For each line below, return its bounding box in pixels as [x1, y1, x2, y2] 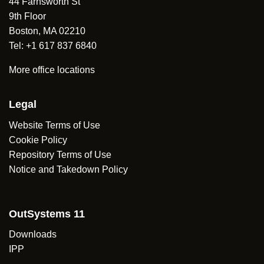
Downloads [9, 229, 57, 240]
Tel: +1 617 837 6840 [9, 40, 97, 51]
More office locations [9, 64, 97, 75]
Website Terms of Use [9, 119, 100, 130]
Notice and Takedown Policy [9, 163, 128, 174]
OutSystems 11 [9, 207, 85, 220]
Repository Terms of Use [9, 148, 111, 160]
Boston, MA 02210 [9, 25, 85, 37]
